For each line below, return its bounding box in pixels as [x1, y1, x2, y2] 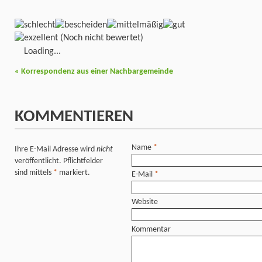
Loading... [24, 47, 61, 57]
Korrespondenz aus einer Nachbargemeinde [19, 67, 173, 77]
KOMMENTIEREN [15, 109, 133, 126]
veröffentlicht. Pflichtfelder [15, 156, 103, 166]
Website [132, 197, 158, 206]
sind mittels [15, 168, 53, 177]
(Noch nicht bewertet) [58, 33, 143, 43]
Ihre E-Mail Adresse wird [15, 144, 96, 154]
